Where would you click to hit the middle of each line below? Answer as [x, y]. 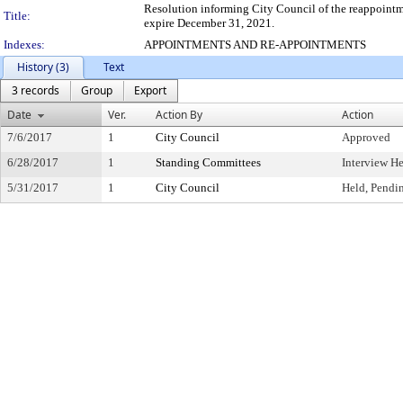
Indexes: [24, 45]
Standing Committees [208, 162]
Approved [366, 137]
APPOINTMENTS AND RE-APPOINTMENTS [255, 45]
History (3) [43, 67]
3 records [36, 90]
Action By [179, 115]
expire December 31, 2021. [209, 23]
